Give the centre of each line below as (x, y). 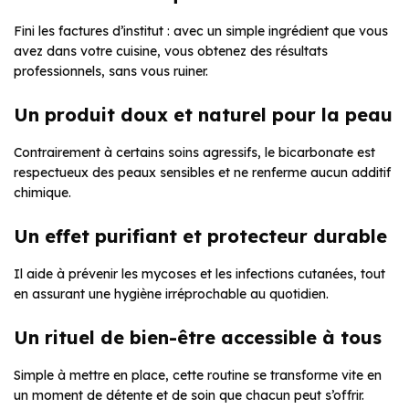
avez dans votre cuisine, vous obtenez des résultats (171, 52)
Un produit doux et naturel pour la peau (203, 115)
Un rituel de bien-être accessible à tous (198, 338)
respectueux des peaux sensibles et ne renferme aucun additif (202, 173)
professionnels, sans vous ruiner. (111, 72)
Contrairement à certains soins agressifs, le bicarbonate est (194, 153)
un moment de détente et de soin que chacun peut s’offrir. (189, 396)
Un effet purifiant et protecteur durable (200, 236)
